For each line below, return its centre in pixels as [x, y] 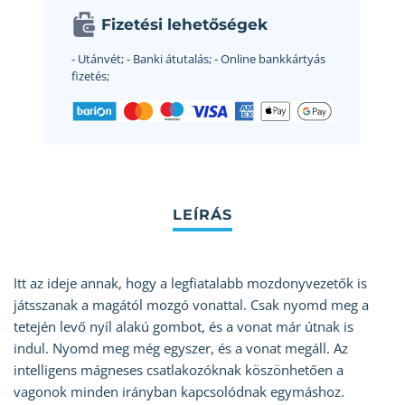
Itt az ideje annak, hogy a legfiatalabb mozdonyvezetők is [190, 283]
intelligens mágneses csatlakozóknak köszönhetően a [179, 370]
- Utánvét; [98, 59]
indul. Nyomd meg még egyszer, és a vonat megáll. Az [181, 348]
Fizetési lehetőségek [184, 25]
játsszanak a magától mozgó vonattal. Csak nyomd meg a [191, 305]
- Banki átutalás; [168, 59]
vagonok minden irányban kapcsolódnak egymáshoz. [179, 392]
